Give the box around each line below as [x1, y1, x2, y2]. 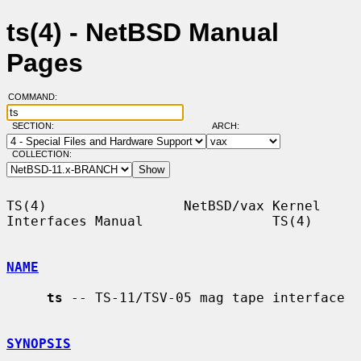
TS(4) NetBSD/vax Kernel [6, 197, 321, 214]
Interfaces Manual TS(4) [6, 213, 313, 229]
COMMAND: [7, 92, 67, 102]
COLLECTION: [11, 149, 72, 160]
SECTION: [11, 121, 61, 131]
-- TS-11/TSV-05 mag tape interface [63, 289, 345, 305]
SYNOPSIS [6, 335, 71, 351]
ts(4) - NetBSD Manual [6, 18, 279, 48]
